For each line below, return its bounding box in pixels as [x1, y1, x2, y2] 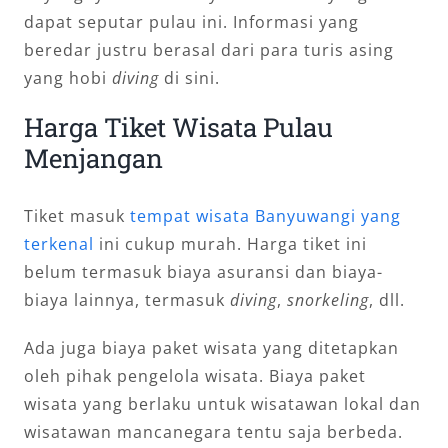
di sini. [164, 66, 220, 89]
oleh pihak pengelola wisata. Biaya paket [24, 365, 366, 388]
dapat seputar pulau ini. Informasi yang [24, 10, 359, 33]
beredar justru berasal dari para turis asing [24, 38, 394, 61]
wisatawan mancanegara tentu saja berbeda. [24, 421, 403, 444]
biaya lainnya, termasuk [24, 289, 230, 312]
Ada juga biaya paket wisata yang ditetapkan [24, 337, 399, 360]
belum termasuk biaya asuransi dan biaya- [24, 261, 383, 284]
